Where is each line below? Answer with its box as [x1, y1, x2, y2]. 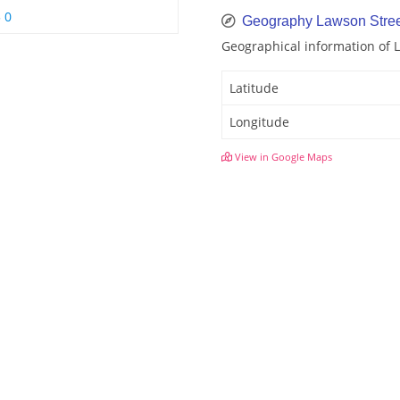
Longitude [229, 113, 289, 131]
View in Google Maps [232, 150, 332, 164]
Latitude [229, 79, 279, 97]
